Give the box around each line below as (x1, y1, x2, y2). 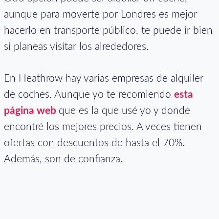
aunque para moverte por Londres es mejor (4, 9, 197, 20)
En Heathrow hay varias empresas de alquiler (4, 73, 203, 84)
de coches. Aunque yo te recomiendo (4, 89, 174, 100)
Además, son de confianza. (4, 154, 123, 165)
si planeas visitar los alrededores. (4, 42, 149, 52)
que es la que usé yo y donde (59, 106, 190, 116)
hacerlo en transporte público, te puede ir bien (4, 25, 213, 36)
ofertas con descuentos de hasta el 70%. (4, 138, 185, 149)
